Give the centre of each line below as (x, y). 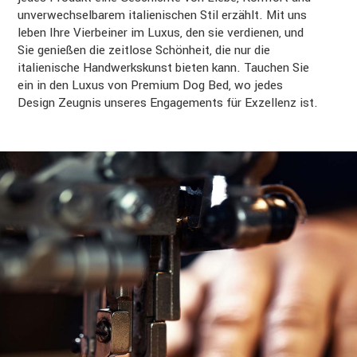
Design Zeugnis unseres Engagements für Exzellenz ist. (168, 103)
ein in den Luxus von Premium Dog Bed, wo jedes (151, 85)
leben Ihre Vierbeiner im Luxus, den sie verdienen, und (161, 33)
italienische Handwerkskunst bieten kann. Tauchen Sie (164, 68)
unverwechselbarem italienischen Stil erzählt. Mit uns (163, 15)
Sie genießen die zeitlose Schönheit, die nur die (144, 50)
